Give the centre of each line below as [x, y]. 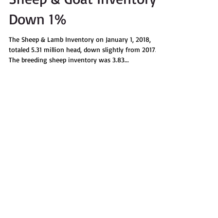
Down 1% [38, 36]
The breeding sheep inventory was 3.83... [69, 77]
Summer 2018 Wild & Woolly [90, 194]
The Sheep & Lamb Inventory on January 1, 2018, [80, 57]
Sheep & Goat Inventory [82, 16]
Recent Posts [35, 160]
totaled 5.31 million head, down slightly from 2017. [83, 67]
